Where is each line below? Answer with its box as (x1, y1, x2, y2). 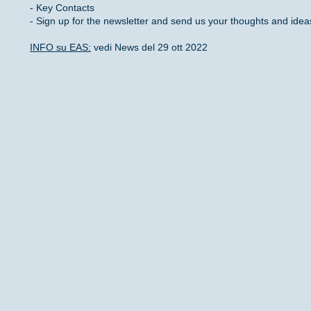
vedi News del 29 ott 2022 (91, 42, 208, 53)
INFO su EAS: (30, 42, 91, 53)
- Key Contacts (30, 2, 94, 14)
